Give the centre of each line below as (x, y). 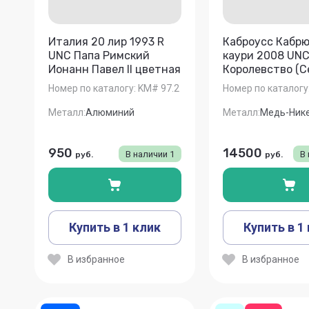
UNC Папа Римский (99, 56)
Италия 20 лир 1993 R (106, 42)
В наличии (147, 154)
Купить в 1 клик (114, 227)
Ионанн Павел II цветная (114, 70)
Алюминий (110, 112)
